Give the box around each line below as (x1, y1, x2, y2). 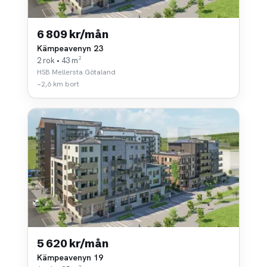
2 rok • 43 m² (37, 55, 82, 66)
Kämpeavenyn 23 (37, 42, 103, 54)
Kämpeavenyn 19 (37, 252, 103, 263)
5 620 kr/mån (37, 236, 108, 250)
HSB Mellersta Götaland (37, 67, 116, 77)
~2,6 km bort (37, 79, 79, 89)
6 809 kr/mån (37, 27, 108, 41)
